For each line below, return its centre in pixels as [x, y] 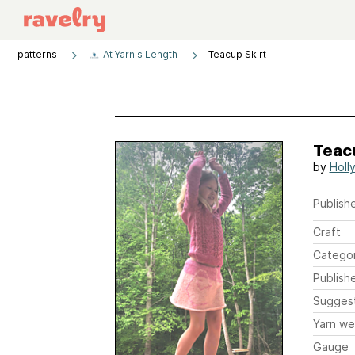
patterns [37, 54]
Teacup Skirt [237, 54]
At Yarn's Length [139, 54]
